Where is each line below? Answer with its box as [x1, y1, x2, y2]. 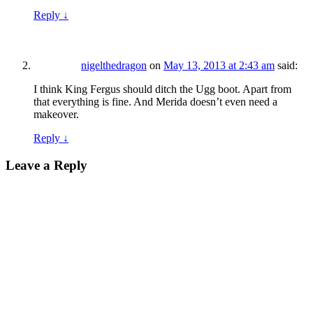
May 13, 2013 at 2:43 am [163, 59, 275, 72]
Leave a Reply [6, 158, 87, 173]
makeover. [34, 108, 79, 121]
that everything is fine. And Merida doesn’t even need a [34, 96, 277, 108]
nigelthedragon [81, 59, 147, 72]
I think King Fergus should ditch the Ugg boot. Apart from [34, 83, 291, 96]
